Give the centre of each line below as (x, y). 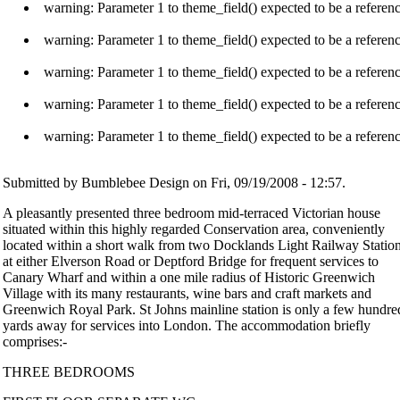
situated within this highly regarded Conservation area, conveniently (194, 229)
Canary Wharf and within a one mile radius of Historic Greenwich (189, 277)
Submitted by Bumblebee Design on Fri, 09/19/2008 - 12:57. (174, 182)
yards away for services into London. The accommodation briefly (187, 325)
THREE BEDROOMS (69, 371)
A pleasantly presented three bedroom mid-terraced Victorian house (192, 212)
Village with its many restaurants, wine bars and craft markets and (187, 293)
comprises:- (35, 341)
